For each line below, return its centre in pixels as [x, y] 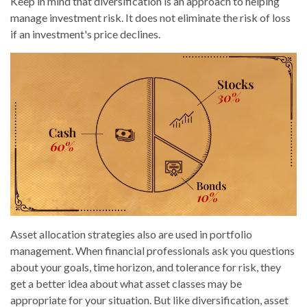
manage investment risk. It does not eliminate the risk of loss [150, 17]
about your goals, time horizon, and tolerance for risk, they [146, 267]
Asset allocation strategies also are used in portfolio [131, 234]
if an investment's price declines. [85, 34]
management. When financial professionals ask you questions [152, 251]
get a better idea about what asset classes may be [126, 284]
